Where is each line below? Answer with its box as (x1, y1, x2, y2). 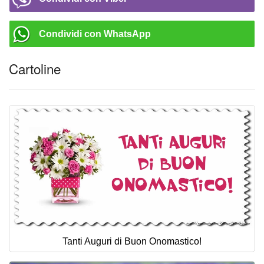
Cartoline (9, 59, 61, 78)
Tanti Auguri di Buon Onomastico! (62, 236, 202, 246)
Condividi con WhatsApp (39, 29, 151, 39)
